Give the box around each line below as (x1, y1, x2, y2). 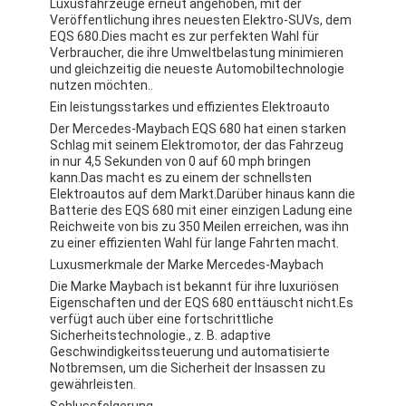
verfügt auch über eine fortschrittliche (50, 312, 275, 327)
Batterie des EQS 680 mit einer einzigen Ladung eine (50, 203, 353, 218)
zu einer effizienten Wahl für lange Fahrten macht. (50, 236, 340, 251)
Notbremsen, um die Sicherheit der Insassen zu (50, 361, 326, 376)
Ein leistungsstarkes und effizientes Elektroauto (50, 100, 331, 115)
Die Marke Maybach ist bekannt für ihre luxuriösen (50, 279, 340, 295)
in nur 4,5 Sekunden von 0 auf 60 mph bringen (50, 154, 312, 169)
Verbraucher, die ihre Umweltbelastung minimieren (50, 45, 344, 61)
